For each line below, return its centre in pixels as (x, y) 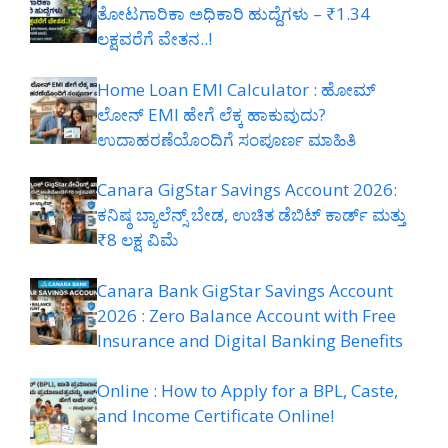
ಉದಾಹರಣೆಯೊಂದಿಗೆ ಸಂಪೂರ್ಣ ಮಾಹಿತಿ (226, 139)
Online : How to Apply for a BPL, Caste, (247, 391)
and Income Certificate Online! (215, 416)
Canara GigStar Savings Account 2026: (247, 190)
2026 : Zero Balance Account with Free (246, 315)
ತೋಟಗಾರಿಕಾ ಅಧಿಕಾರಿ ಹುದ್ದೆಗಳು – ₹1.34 (233, 14)
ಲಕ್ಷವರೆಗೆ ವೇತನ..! (154, 39)
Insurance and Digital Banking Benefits (250, 340)
